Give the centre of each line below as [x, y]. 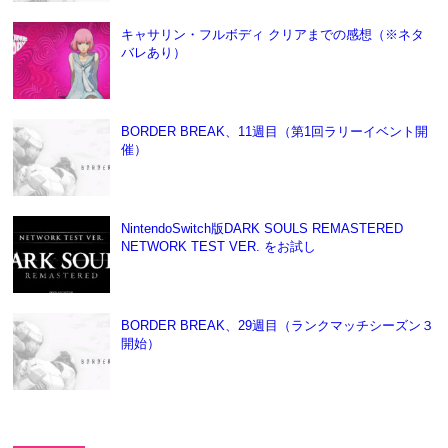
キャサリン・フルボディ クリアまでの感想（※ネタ [272, 35]
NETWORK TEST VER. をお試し [218, 247]
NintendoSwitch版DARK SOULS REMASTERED [261, 229]
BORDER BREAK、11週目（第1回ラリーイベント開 [274, 132]
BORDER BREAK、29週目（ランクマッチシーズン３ [277, 326]
